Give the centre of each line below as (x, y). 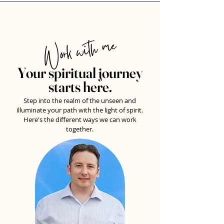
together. (80, 129)
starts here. (80, 87)
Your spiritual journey (80, 73)
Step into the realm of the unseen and (80, 100)
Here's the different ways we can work (80, 119)
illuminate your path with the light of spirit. (80, 110)
